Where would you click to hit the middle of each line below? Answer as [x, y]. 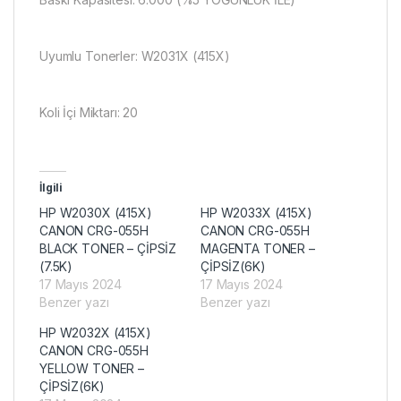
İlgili [51, 187]
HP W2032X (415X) [95, 332]
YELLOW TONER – [92, 368]
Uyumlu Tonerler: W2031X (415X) [135, 55]
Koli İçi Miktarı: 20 [89, 112]
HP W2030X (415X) [96, 212]
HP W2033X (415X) [256, 212]
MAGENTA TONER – [258, 248]
